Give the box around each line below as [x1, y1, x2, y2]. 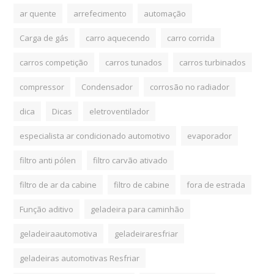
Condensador [81, 81, 133, 92]
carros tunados [105, 56, 163, 68]
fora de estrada [187, 179, 246, 190]
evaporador [187, 130, 232, 141]
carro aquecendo [86, 32, 150, 43]
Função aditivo [20, 203, 74, 215]
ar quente [20, 7, 57, 19]
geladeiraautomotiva [20, 228, 98, 239]
